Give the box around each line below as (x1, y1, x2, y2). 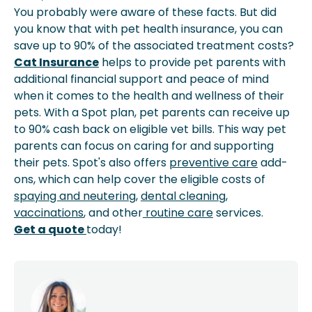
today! (86, 221, 122, 237)
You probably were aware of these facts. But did (14, 4, 276, 20)
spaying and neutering (14, 188, 136, 204)
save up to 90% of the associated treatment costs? (14, 38, 297, 54)
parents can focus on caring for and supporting (14, 138, 274, 154)
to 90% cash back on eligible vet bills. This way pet (14, 121, 286, 137)
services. (213, 205, 266, 221)
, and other (84, 205, 143, 221)
